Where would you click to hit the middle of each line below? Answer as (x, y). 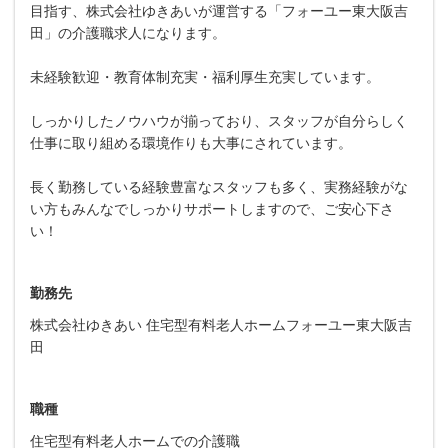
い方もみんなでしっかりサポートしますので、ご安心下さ (212, 208)
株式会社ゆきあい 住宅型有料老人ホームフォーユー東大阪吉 (221, 324)
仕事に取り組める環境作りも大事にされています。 (191, 142)
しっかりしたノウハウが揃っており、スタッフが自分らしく (219, 120)
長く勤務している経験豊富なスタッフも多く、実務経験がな (219, 186)
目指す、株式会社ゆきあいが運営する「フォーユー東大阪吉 (219, 10)
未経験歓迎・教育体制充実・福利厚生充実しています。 (205, 76)
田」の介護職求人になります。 (128, 32)
